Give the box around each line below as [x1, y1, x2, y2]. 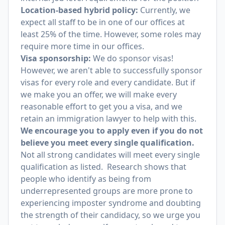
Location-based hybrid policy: [21, 5, 138, 16]
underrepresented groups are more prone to [21, 185, 193, 196]
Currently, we [138, 5, 190, 16]
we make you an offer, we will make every [21, 89, 177, 100]
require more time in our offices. [21, 41, 144, 52]
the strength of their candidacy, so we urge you [21, 209, 200, 220]
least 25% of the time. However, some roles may [21, 29, 201, 40]
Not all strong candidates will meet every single [21, 149, 200, 160]
